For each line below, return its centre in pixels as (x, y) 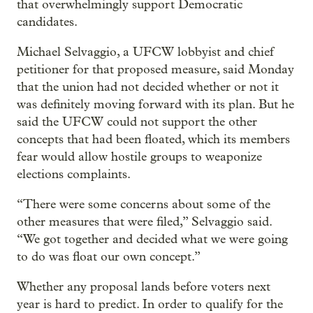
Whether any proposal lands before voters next (144, 287)
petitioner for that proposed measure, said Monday (155, 70)
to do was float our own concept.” (109, 257)
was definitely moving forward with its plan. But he (155, 105)
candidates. (47, 22)
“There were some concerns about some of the (144, 205)
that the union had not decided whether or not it (148, 87)
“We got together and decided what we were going (152, 240)
